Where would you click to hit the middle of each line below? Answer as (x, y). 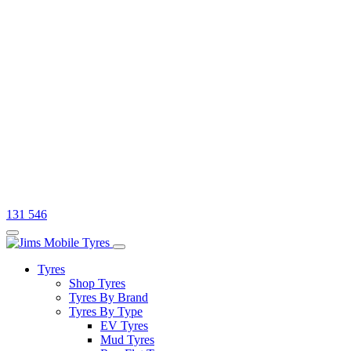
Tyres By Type (106, 311)
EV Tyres (124, 325)
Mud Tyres (127, 339)
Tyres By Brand (109, 297)
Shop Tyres (97, 283)
